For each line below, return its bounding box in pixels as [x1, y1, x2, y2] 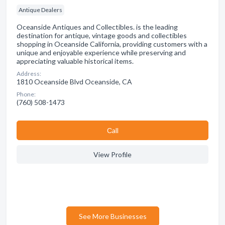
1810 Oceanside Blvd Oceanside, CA [17, 77, 132, 86]
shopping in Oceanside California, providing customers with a [17, 40, 207, 48]
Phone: [17, 90, 36, 98]
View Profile [93, 150, 132, 159]
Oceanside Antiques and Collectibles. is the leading [17, 23, 178, 31]
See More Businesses [78, 212, 147, 220]
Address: [17, 70, 41, 77]
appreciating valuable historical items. [17, 57, 134, 65]
